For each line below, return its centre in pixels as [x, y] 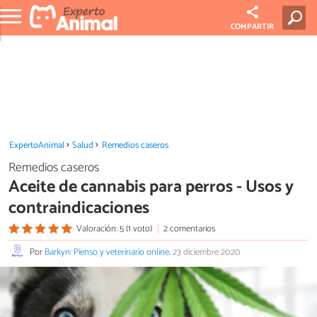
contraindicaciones [79, 208]
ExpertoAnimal [36, 145]
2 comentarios [189, 229]
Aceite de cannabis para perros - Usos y [151, 187]
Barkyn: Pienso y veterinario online [107, 253]
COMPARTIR [253, 27]
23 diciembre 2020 [207, 253]
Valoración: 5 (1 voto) [114, 229]
